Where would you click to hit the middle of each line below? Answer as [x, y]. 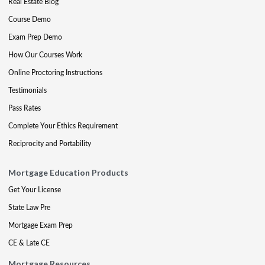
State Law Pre [29, 207]
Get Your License [35, 189]
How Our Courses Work [45, 54]
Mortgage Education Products [68, 172]
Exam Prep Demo [35, 37]
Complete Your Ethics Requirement [63, 125]
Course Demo [30, 19]
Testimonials [28, 90]
